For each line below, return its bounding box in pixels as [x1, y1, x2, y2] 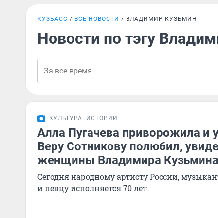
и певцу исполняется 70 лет [37, 183, 147, 193]
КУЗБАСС [37, 16, 68, 22]
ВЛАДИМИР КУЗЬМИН [126, 16, 197, 22]
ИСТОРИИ [86, 115, 118, 122]
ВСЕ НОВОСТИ [74, 16, 119, 22]
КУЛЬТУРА [49, 115, 82, 122]
